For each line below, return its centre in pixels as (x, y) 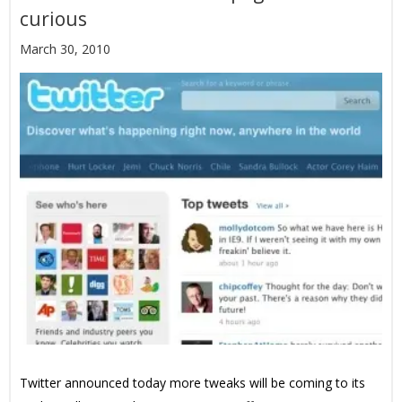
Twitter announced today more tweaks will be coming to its (192, 383)
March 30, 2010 (65, 49)
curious (53, 19)
